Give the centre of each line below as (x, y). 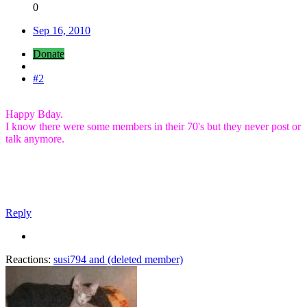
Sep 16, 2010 (62, 31)
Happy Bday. (34, 114)
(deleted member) (145, 260)
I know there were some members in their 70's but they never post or (153, 127)
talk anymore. (35, 139)
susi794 (70, 260)
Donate (49, 54)
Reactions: (28, 260)
